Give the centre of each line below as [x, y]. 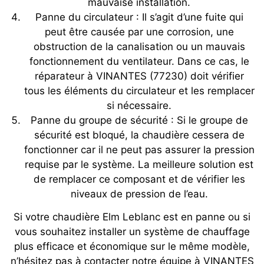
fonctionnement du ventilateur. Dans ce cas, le [139, 62]
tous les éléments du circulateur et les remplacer [139, 91]
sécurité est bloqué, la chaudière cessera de [139, 135]
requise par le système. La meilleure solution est [139, 165]
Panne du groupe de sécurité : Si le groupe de [139, 121]
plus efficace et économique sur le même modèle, [132, 247]
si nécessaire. [139, 106]
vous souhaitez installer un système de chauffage [132, 232]
